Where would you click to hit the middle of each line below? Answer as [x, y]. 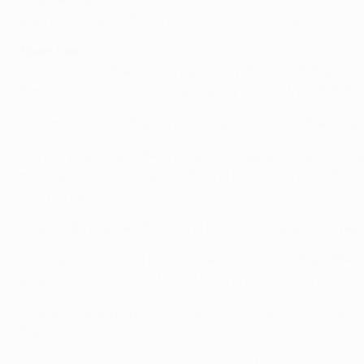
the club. [45, 331]
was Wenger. [57, 194]
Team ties [48, 51]
